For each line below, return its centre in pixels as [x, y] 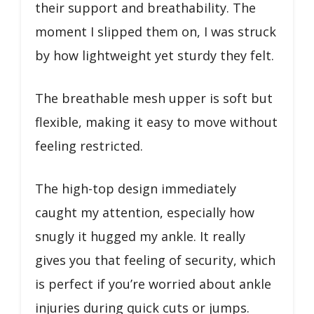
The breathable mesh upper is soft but [154, 98]
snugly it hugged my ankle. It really [140, 236]
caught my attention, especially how [145, 212]
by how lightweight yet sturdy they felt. [155, 55]
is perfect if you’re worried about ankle [153, 284]
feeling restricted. [89, 145]
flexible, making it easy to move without [156, 122]
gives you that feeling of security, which [155, 260]
